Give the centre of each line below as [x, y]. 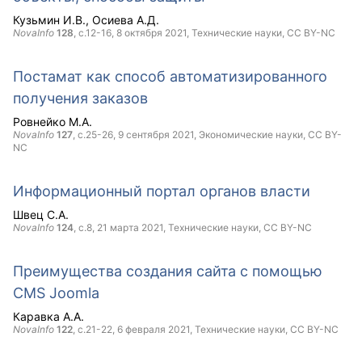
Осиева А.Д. [126, 20]
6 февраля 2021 [154, 330]
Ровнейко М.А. [53, 122]
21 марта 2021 [130, 228]
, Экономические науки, [251, 135]
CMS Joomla [56, 293]
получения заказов [80, 99]
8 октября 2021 [152, 33]
